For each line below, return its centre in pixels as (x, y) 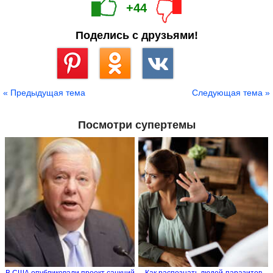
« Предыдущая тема (44, 92)
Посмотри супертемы (136, 125)
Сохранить (76, 83)
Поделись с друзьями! (136, 35)
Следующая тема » (231, 92)
